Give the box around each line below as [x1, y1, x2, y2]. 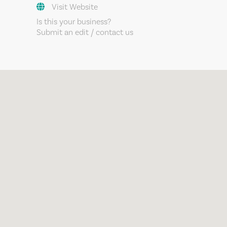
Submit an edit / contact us [36, 27, 133, 37]
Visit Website [52, 2, 98, 12]
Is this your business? [36, 17, 111, 27]
